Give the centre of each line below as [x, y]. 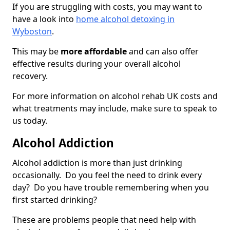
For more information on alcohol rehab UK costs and [115, 96]
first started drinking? [56, 200]
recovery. [30, 76]
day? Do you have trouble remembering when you [111, 188]
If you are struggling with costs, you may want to [107, 7]
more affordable [94, 52]
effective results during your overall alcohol [97, 64]
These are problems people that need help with [104, 220]
